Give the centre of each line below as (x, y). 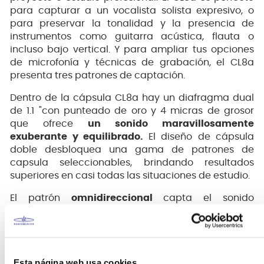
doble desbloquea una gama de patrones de (132, 149)
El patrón (41, 198)
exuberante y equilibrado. (79, 136)
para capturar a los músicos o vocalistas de (132, 237)
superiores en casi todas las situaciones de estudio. (130, 175)
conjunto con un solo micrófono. (84, 250)
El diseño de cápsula (201, 136)
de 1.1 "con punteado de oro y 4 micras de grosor (132, 110)
